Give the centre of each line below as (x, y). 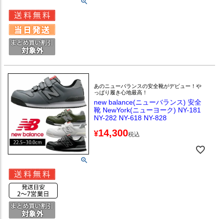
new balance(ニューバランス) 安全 (148, 102)
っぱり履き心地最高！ (121, 93)
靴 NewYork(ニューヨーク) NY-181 (148, 110)
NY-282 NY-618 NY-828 (131, 118)
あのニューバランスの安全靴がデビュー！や (148, 86)
